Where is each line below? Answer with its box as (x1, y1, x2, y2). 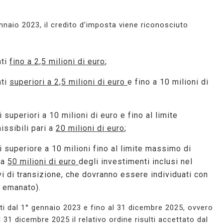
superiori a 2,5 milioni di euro (9, 77, 127, 87)
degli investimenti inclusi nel (79, 157, 193, 167)
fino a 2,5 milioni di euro (9, 57, 105, 67)
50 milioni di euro (7, 157, 79, 167)
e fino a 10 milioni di (127, 77, 209, 87)
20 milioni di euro (56, 123, 124, 133)
